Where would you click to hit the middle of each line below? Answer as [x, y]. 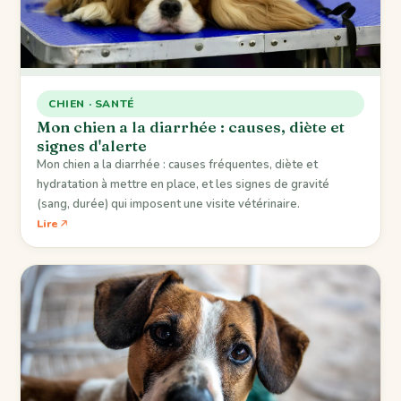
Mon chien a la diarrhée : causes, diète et [191, 126]
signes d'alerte [92, 145]
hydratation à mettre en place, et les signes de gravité [183, 184]
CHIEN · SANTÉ [91, 103]
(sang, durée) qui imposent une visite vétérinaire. [168, 204]
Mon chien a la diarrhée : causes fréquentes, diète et [177, 164]
